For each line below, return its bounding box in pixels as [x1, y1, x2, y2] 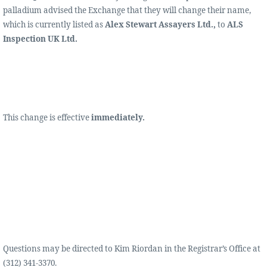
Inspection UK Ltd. [3, 33, 77, 45]
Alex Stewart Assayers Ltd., [103, 19, 216, 30]
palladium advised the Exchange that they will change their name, [3, 5, 251, 16]
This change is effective [3, 112, 91, 123]
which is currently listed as [3, 19, 103, 30]
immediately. [91, 112, 145, 123]
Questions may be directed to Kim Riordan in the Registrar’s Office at [3, 243, 260, 254]
